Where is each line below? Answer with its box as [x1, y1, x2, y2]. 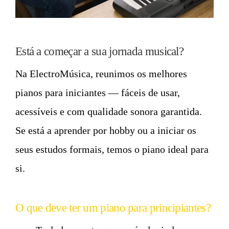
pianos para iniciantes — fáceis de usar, [15, 86, 180, 98]
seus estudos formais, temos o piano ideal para [15, 143, 209, 155]
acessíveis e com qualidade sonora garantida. [15, 105, 202, 117]
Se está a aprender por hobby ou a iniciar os [15, 124, 196, 136]
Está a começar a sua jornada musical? [15, 44, 184, 58]
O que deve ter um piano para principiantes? [15, 201, 211, 215]
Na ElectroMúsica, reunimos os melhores [15, 67, 187, 79]
